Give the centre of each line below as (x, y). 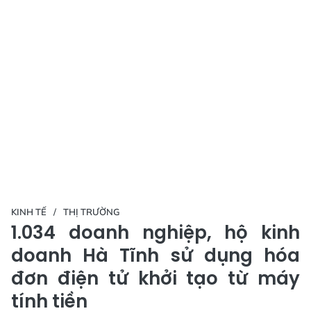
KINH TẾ (29, 211)
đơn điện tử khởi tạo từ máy (155, 278)
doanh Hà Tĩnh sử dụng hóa (155, 255)
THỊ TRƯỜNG (92, 211)
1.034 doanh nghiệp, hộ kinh (155, 232)
